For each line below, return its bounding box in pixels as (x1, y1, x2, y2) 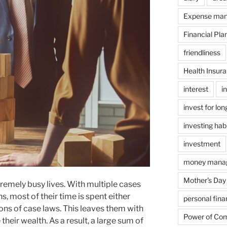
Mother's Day (183, 175, 226, 184)
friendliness (183, 48, 220, 57)
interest (183, 84, 208, 93)
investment (183, 139, 220, 148)
